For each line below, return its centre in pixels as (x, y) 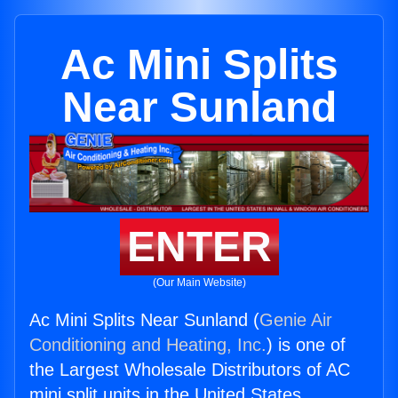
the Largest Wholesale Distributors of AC (190, 370)
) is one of (306, 345)
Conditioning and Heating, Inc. (148, 345)
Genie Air (296, 320)
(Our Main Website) (199, 283)
